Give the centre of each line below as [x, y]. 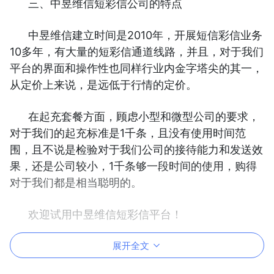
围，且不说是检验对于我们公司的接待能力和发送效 [136, 150]
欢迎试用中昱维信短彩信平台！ [105, 215]
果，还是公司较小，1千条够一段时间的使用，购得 [133, 166]
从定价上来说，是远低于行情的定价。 [103, 85]
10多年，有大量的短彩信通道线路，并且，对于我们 [137, 52]
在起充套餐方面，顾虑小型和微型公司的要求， [144, 117]
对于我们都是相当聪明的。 [76, 183]
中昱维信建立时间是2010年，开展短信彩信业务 [145, 35]
